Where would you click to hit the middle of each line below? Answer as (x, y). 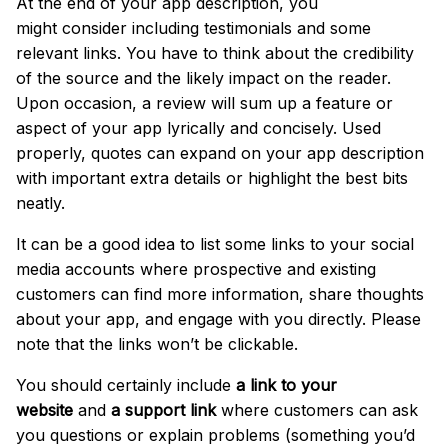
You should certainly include (126, 384)
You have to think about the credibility (270, 52)
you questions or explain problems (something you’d (215, 434)
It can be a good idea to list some (143, 243)
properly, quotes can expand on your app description (220, 152)
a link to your (286, 384)
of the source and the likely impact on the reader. (203, 77)
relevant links (66, 52)
